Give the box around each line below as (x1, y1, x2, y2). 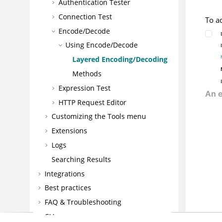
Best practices (44, 183, 91, 193)
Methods (72, 69, 102, 78)
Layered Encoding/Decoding (72, 55, 167, 64)
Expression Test (58, 83, 111, 93)
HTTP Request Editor (58, 97, 126, 107)
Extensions (51, 126, 87, 136)
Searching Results (51, 154, 111, 164)
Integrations (44, 168, 85, 178)
